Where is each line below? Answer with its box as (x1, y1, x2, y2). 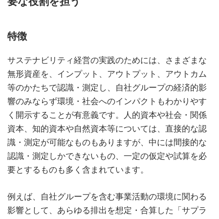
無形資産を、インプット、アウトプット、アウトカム (7, 69, 207, 79)
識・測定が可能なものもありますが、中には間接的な (7, 137, 207, 148)
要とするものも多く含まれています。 (7, 165, 149, 175)
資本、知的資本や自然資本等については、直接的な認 (7, 124, 207, 134)
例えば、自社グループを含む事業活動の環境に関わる (7, 192, 207, 202)
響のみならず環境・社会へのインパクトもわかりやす (7, 96, 207, 107)
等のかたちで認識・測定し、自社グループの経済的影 (7, 83, 207, 93)
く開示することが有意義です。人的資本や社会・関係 (7, 110, 207, 120)
